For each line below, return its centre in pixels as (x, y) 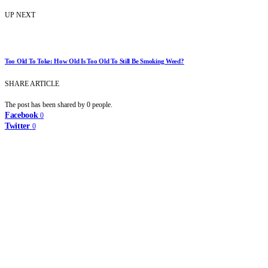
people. (102, 104)
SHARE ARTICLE (32, 83)
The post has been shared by (46, 104)
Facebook (22, 115)
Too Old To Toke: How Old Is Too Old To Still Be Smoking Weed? (95, 61)
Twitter (17, 126)
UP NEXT (20, 15)
